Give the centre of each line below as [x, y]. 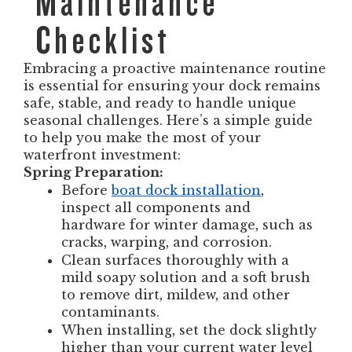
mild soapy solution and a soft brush [186, 277]
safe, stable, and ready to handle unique [160, 103]
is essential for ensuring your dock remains [172, 86]
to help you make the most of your [142, 137]
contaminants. [112, 312]
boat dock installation [186, 190]
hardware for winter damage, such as [187, 225]
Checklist [103, 41]
